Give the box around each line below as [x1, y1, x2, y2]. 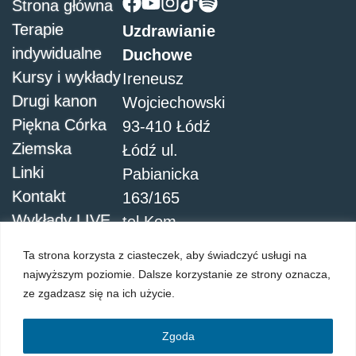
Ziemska [12, 140, 72, 158]
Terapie [12, 21, 64, 39]
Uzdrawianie [122, 22, 216, 41]
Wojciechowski [122, 94, 226, 112]
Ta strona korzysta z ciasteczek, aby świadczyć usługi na [23, 248, 307, 261]
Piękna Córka [12, 116, 106, 134]
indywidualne [12, 44, 102, 63]
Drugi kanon [12, 92, 97, 110]
